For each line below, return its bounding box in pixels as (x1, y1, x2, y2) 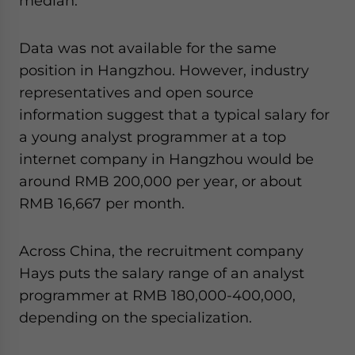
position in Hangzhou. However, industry (19, 61, 309, 78)
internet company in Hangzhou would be (19, 150, 314, 167)
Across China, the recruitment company (19, 242, 303, 259)
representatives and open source (19, 83, 254, 101)
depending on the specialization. (19, 308, 252, 326)
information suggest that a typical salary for (19, 105, 330, 123)
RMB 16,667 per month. (19, 194, 185, 212)
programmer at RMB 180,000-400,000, (19, 286, 296, 303)
